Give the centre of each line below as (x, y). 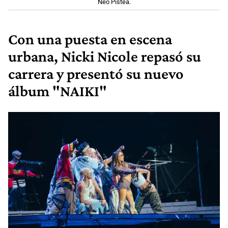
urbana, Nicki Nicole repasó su (105, 56)
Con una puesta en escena (90, 39)
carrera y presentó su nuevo (96, 74)
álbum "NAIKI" (58, 91)
